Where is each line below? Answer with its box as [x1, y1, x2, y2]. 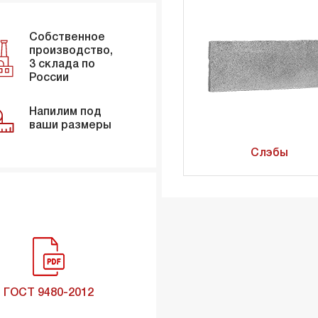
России [28, 73, 69, 84]
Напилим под [28, 107, 102, 118]
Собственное [28, 33, 105, 43]
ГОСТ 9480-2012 [4, 288, 94, 299]
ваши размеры [28, 121, 111, 131]
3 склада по [28, 60, 95, 70]
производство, [28, 46, 113, 57]
